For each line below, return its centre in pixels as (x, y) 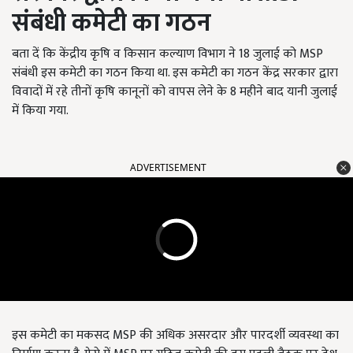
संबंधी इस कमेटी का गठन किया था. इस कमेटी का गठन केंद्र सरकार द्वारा (175, 73)
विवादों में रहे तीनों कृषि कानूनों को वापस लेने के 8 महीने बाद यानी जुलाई (175, 92)
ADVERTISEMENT (168, 168)
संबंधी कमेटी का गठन (111, 24)
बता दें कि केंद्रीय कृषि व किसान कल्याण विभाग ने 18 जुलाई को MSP (167, 54)
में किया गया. (42, 111)
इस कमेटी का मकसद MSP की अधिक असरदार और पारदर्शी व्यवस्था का (175, 336)
